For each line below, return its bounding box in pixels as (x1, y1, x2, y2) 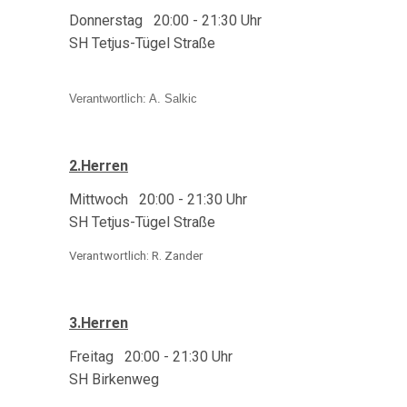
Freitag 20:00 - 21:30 (69, 348, 208, 365)
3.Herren (69, 314, 128, 332)
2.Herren (69, 157, 128, 174)
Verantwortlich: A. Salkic (69, 92, 197, 105)
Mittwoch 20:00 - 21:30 (69, 191, 223, 208)
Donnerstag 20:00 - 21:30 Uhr (69, 12, 262, 29)
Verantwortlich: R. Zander (69, 249, 203, 263)
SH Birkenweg (69, 371, 159, 388)
